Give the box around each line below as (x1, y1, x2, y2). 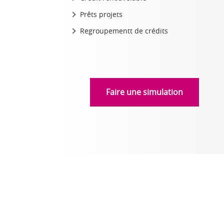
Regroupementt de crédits (80, 26, 168, 35)
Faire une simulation (105, 86, 183, 97)
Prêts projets (80, 9, 122, 19)
